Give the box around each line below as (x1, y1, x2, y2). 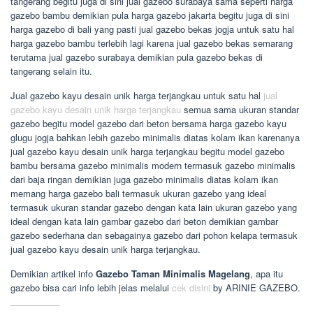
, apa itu (250, 266, 283, 280)
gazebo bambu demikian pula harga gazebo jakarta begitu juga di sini (10, 8, 289, 22)
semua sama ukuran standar (181, 102, 299, 116)
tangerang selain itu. (10, 64, 92, 78)
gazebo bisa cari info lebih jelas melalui (10, 280, 172, 294)
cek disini (172, 280, 210, 294)
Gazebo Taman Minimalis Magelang (96, 266, 250, 280)
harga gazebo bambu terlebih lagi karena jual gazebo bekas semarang (10, 36, 293, 50)
